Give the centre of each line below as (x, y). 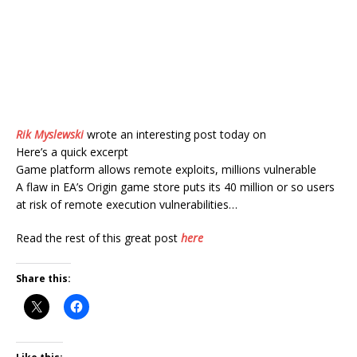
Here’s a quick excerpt (72, 152)
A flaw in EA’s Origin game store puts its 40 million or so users (175, 187)
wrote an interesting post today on (175, 134)
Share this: (43, 279)
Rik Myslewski (50, 134)
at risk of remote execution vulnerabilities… (127, 204)
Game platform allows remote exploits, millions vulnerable (166, 169)
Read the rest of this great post (98, 238)
